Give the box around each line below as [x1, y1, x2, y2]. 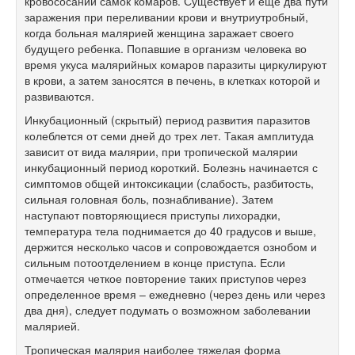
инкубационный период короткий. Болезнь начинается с [25, 159, 318, 176]
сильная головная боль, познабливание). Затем [25, 191, 273, 208]
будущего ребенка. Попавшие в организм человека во [25, 40, 307, 57]
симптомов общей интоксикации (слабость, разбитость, [25, 175, 314, 192]
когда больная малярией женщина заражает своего [25, 25, 294, 41]
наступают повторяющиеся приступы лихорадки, [25, 207, 281, 223]
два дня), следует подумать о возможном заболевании [25, 302, 311, 319]
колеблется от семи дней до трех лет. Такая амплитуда [25, 128, 314, 144]
